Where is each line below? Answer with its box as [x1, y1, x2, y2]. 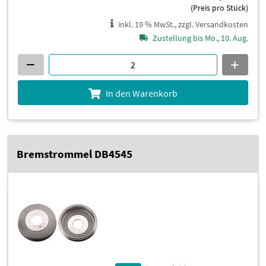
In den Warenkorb [106, 87, 178, 100]
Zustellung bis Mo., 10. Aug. [153, 33, 248, 44]
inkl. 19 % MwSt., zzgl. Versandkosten [118, 19, 248, 30]
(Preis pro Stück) [191, 2, 248, 14]
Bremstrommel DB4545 [17, 147, 132, 161]
